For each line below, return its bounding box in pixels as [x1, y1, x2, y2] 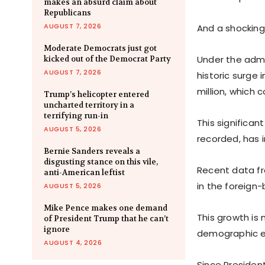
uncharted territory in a [44, 100, 134, 111]
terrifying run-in [44, 111, 108, 121]
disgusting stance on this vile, [44, 157, 158, 167]
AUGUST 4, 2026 [44, 238, 102, 248]
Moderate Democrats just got [44, 43, 157, 54]
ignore [44, 224, 70, 235]
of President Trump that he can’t [44, 214, 169, 224]
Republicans [44, 8, 91, 18]
